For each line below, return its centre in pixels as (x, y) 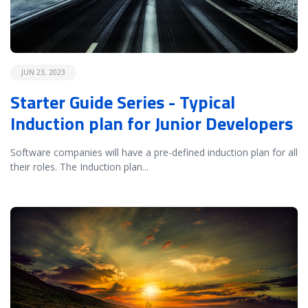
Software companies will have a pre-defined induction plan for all (154, 152)
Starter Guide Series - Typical (123, 102)
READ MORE (38, 213)
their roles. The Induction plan (76, 166)
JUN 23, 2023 (43, 72)
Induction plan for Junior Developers (152, 123)
